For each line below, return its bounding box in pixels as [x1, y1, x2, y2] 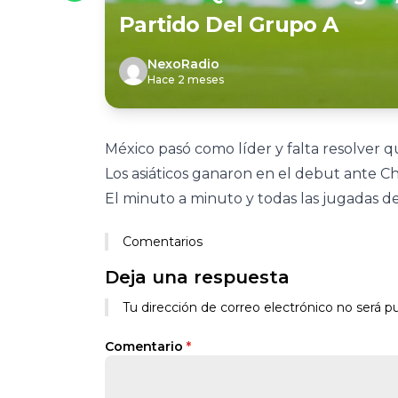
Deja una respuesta [105, 267, 290, 288]
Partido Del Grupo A [119, 12, 338, 37]
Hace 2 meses [147, 73, 224, 86]
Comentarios [123, 234, 203, 250]
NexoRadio [147, 56, 219, 72]
